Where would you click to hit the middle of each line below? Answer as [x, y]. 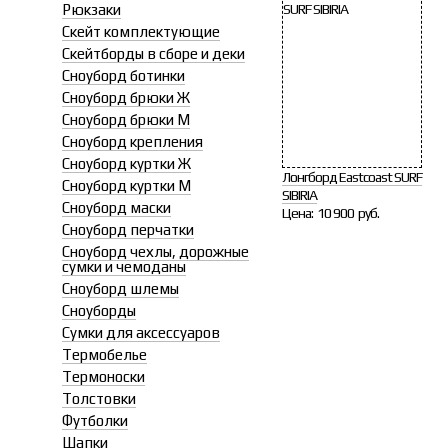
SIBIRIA [299, 195]
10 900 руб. [348, 213]
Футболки [95, 420]
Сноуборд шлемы [120, 288]
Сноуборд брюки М [126, 119]
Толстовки [99, 398]
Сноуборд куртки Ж [126, 163]
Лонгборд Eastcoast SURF [352, 177]
